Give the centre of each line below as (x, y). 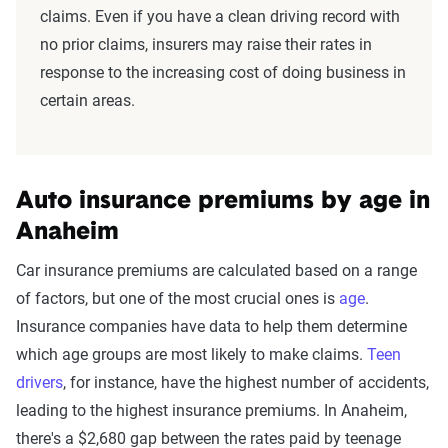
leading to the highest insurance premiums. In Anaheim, (211, 411)
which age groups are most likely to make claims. (191, 355)
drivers (39, 383)
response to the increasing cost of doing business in (223, 73)
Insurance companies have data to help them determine (211, 327)
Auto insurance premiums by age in (223, 202)
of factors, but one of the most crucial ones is (177, 299)
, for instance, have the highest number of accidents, (246, 383)
